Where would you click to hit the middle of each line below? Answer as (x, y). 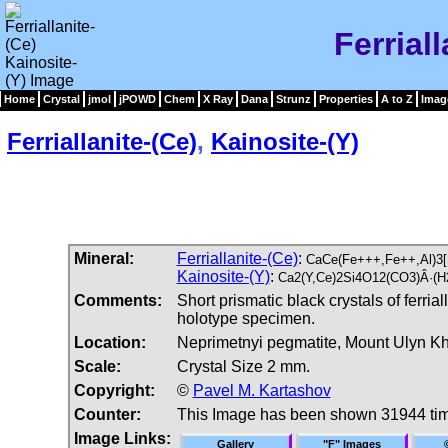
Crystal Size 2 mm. (243, 366)
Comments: (117, 300)
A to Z (397, 99)
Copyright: (114, 390)
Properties (346, 99)
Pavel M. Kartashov (261, 390)
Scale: (97, 366)
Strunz (293, 99)
